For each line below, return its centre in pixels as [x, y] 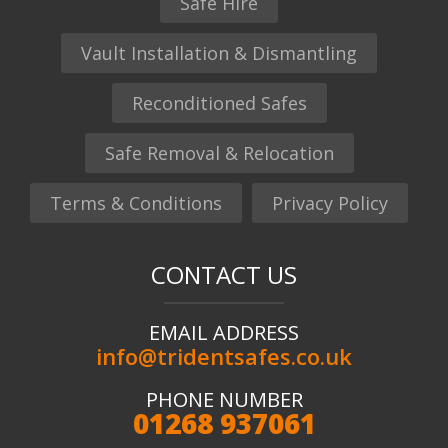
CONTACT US [224, 274]
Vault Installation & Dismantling [219, 52]
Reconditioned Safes [219, 102]
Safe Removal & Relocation [219, 152]
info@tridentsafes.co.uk [224, 355]
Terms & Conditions [136, 202]
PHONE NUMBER [224, 399]
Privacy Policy [330, 202]
